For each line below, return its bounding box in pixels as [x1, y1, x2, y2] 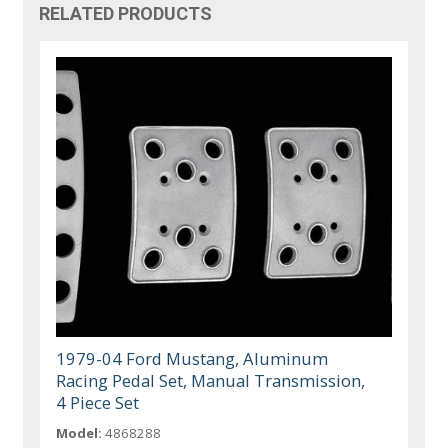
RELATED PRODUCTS [39, 3, 213, 25]
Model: [56, 423, 103, 442]
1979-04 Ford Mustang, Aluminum [56, 346, 329, 370]
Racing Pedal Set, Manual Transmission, [56, 368, 366, 392]
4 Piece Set [56, 390, 140, 414]
